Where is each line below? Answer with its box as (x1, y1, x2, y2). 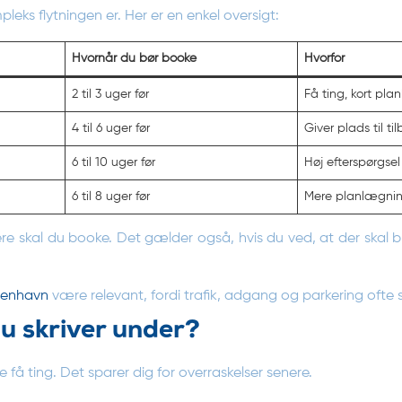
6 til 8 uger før (72, 189, 150, 203)
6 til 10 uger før (72, 155, 155, 169)
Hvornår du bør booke (72, 51, 197, 65)
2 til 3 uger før (72, 87, 149, 100)
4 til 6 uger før (72, 121, 150, 135)
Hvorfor (304, 51, 345, 65)
